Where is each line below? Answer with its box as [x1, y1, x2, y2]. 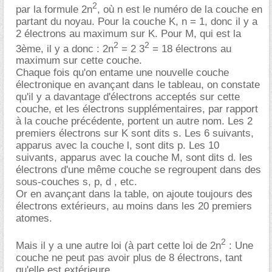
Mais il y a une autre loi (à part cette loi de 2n [16, 239, 221, 251]
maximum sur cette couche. [16, 55, 142, 67]
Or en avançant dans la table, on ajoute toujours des [16, 188, 253, 200]
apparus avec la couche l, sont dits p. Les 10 [16, 140, 219, 152]
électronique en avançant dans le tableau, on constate [16, 79, 260, 91]
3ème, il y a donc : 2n [16, 42, 114, 55]
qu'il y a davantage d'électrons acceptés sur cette [16, 91, 240, 103]
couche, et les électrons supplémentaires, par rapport [16, 103, 258, 115]
